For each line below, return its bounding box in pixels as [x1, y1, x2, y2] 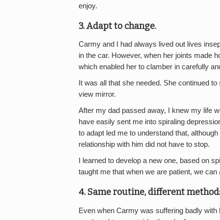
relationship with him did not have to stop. [79, 140, 210, 149]
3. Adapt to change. [79, 20, 156, 31]
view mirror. [79, 90, 116, 99]
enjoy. [79, 1, 97, 10]
